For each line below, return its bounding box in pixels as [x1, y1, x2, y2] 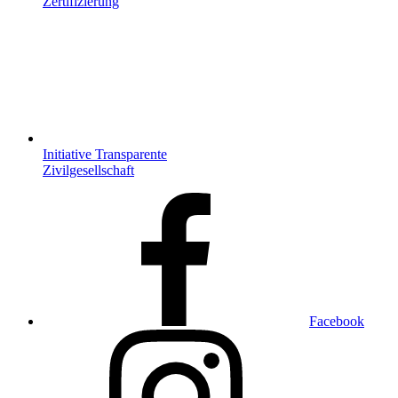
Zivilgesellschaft [43, 162, 134, 178]
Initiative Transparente [43, 146, 167, 162]
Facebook [309, 313, 364, 329]
